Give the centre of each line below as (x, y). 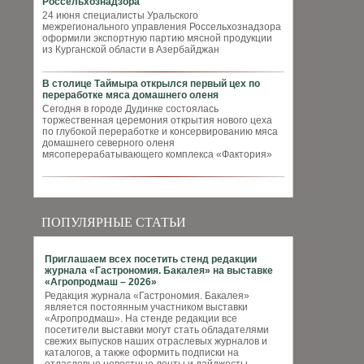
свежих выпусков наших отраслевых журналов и (156, 341)
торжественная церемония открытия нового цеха (157, 120)
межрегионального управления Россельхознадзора (162, 27)
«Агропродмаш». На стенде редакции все (141, 318)
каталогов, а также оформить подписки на (142, 353)
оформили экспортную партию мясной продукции (157, 38)
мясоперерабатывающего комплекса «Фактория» (157, 154)
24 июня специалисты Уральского (120, 15)
